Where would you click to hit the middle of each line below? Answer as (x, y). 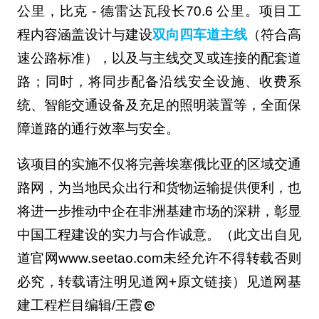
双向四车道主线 (199, 34)
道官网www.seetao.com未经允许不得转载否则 (159, 258)
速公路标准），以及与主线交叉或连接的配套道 (159, 58)
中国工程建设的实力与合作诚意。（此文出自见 (159, 235)
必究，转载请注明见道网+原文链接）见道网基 (159, 282)
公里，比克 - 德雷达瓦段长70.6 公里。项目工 (159, 11)
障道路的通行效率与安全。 (98, 128)
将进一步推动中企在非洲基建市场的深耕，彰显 (159, 211)
